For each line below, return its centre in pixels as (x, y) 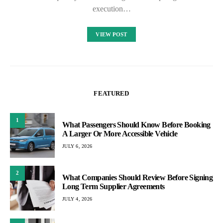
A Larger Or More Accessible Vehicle (120, 134)
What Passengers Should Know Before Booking (136, 125)
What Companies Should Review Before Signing (138, 177)
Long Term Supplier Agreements (113, 186)
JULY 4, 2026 (77, 199)
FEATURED (111, 93)
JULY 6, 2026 (77, 146)
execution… (111, 8)
